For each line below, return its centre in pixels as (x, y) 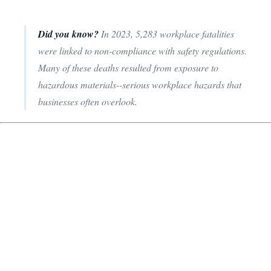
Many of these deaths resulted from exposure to (128, 67)
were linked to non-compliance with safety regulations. (142, 50)
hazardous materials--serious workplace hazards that (140, 84)
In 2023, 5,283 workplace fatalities (166, 33)
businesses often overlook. (88, 101)
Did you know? (68, 34)
